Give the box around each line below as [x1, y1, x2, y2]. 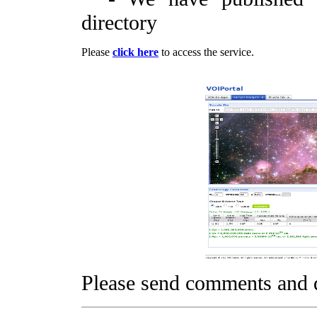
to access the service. [158, 46, 254, 58]
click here [113, 46, 158, 58]
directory [81, 11, 157, 34]
